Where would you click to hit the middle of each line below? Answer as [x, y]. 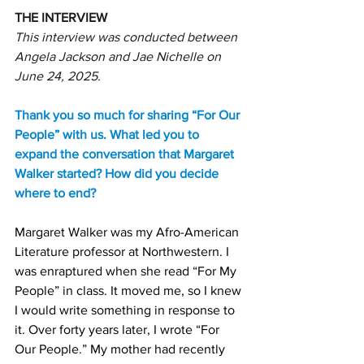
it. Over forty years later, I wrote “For [119, 329]
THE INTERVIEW [61, 17]
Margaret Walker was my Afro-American [128, 232]
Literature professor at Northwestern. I [123, 251]
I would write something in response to [126, 310]
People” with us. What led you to [108, 134]
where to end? [55, 193]
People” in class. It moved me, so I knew [130, 290]
